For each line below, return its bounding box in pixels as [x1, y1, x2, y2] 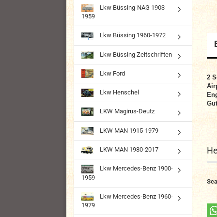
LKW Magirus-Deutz [98, 108, 155, 115]
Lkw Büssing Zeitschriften [98, 50, 172, 58]
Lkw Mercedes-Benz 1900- [98, 165, 173, 172]
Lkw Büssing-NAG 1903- [98, 3, 167, 11]
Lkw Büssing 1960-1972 [98, 31, 166, 39]
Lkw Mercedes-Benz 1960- [98, 192, 173, 200]
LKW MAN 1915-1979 [98, 126, 158, 134]
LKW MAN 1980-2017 [98, 146, 158, 154]
